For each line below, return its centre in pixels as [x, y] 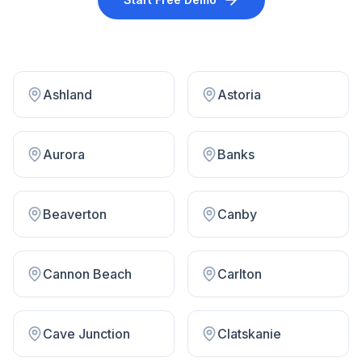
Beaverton [75, 214]
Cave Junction [86, 334]
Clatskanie [249, 334]
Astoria [239, 95]
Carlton [240, 274]
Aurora [64, 154]
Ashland [67, 95]
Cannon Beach [87, 274]
